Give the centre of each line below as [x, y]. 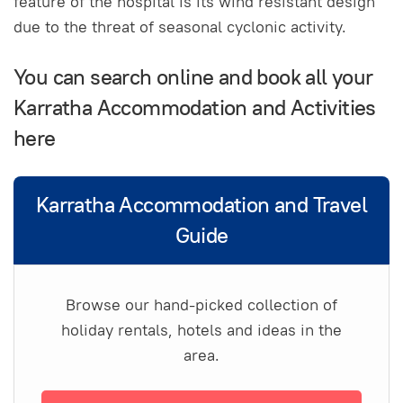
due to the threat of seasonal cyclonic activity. [180, 26]
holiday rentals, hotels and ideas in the [201, 329]
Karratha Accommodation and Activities [195, 107]
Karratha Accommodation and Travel [201, 204]
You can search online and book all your [193, 76]
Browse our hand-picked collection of [201, 304]
